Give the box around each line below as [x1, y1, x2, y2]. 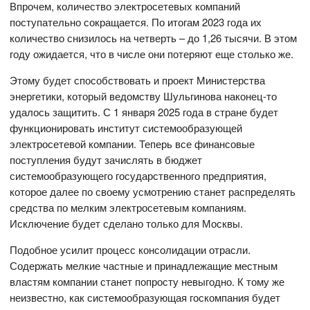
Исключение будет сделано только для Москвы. [10, 215, 244, 230]
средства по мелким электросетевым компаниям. [10, 199, 247, 215]
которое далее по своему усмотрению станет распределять [10, 183, 296, 199]
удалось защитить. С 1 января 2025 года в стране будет [10, 104, 279, 119]
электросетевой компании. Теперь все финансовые [10, 136, 255, 151]
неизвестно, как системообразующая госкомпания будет [10, 289, 281, 304]
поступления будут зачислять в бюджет [10, 152, 203, 167]
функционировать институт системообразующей [10, 120, 243, 135]
